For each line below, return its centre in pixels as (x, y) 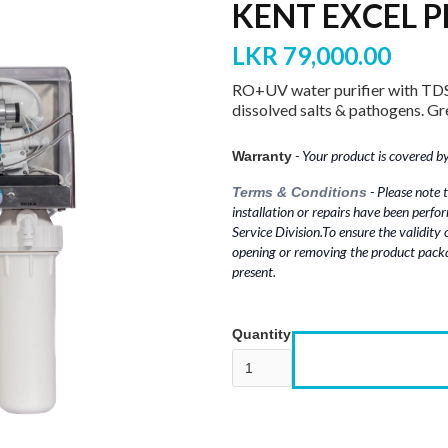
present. (254, 271)
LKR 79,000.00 (314, 55)
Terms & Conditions (299, 191)
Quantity (261, 333)
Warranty (262, 155)
